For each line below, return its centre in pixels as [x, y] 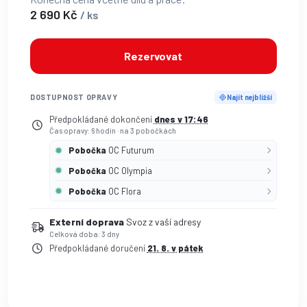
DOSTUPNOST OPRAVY [74, 97]
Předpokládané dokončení [101, 120]
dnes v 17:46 [181, 120]
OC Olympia [130, 170]
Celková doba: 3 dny [84, 234]
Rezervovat [153, 56]
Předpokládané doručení [98, 248]
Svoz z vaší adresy [163, 222]
